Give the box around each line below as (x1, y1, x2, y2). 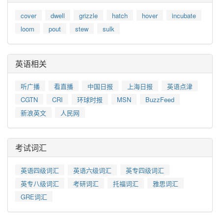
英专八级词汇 (21, 178, 59, 188)
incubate (172, 10, 196, 20)
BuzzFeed (145, 94, 174, 104)
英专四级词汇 (126, 165, 164, 175)
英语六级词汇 (73, 165, 111, 175)
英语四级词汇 (21, 165, 59, 175)
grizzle (79, 10, 98, 20)
